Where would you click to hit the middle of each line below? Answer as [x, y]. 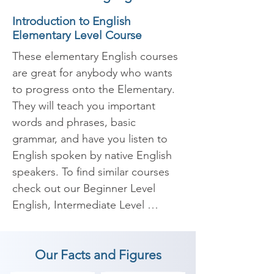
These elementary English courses [95, 56]
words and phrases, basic [74, 122]
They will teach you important [84, 106]
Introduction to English [72, 21]
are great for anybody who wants [92, 73]
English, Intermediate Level [78, 205]
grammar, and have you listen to [90, 139]
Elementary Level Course [77, 35]
